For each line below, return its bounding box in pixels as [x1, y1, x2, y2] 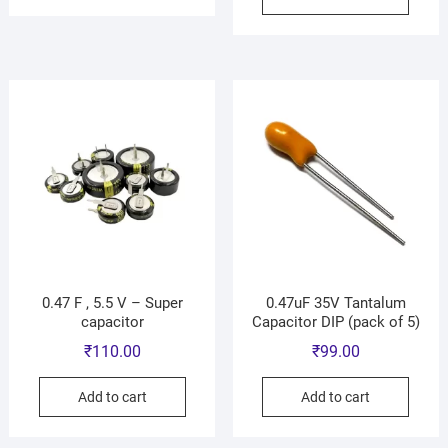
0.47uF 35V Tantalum [265, 293, 406, 312]
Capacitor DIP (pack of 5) [251, 312, 420, 331]
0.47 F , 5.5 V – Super [41, 293, 183, 312]
